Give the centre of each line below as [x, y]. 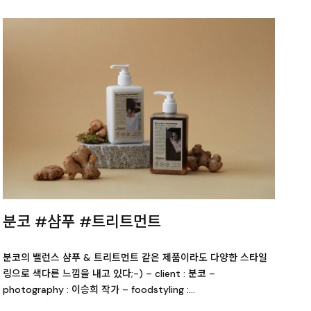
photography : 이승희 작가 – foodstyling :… [99, 290]
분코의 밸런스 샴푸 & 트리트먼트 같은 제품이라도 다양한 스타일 [135, 258]
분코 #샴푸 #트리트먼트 [82, 222]
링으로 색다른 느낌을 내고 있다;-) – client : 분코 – [109, 274]
